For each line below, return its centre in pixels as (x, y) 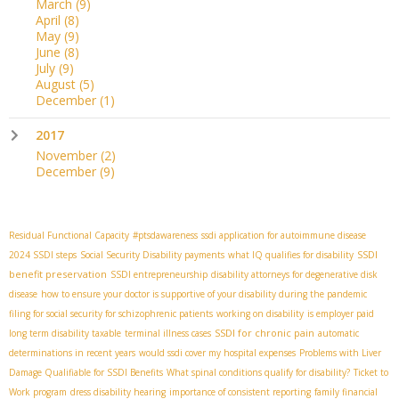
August (57, 84)
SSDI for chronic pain (265, 332)
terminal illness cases (168, 333)
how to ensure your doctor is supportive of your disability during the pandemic (204, 293)
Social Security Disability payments (152, 254)
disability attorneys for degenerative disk (294, 274)
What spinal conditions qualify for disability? (258, 372)
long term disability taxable (65, 333)
